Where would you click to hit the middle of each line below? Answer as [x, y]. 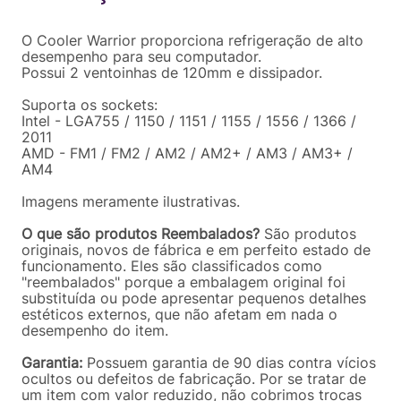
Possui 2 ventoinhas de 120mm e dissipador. [172, 73]
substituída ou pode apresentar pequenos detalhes [194, 298]
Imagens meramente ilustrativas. [131, 201]
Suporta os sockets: [90, 105]
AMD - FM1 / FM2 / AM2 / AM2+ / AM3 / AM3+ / [187, 153]
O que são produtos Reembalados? [141, 234]
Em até [43, 9]
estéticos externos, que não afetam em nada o [179, 314]
